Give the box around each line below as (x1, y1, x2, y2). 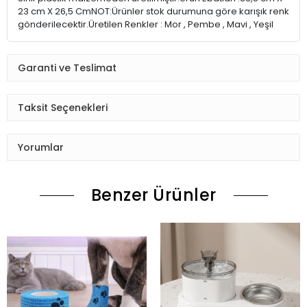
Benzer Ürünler (90, 184, 217, 207)
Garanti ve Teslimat (18, 60, 116, 75)
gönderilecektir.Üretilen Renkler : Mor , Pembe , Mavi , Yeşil (18, 18, 275, 32)
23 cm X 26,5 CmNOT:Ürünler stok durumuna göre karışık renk (18, 5, 289, 19)
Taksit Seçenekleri (18, 100, 108, 114)
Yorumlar (18, 140, 64, 154)
